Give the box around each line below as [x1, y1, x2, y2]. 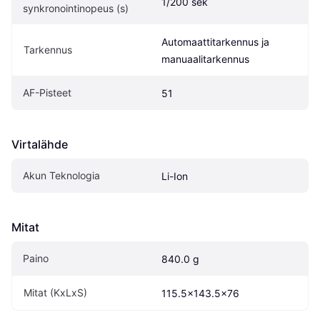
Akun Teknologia [23, 169, 100, 182]
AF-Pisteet [23, 86, 71, 99]
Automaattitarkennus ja [161, 36, 269, 49]
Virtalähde [11, 137, 68, 152]
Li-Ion [161, 170, 188, 183]
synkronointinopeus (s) [23, 2, 129, 15]
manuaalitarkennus [161, 53, 249, 66]
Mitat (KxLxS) [24, 286, 87, 299]
